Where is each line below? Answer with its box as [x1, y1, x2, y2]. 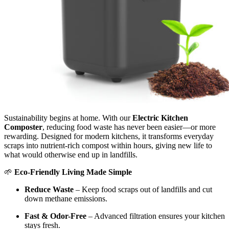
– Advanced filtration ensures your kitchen [86, 212, 225, 221]
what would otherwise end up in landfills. [4, 150, 138, 159]
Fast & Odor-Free [25, 212, 86, 221]
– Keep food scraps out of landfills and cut [74, 185, 212, 194]
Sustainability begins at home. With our [4, 113, 132, 123]
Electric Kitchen [132, 113, 188, 123]
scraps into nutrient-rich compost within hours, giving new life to [4, 141, 212, 150]
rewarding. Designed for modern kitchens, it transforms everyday [4, 132, 214, 141]
